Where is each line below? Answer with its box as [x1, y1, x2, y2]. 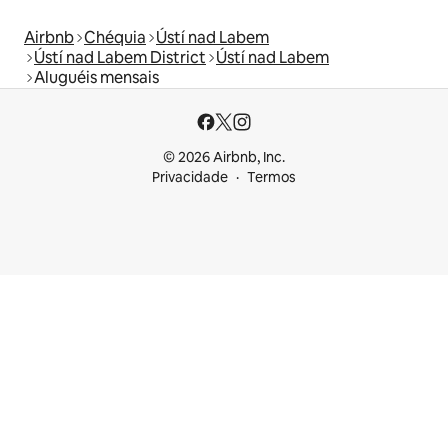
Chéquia [84, 27, 146, 49]
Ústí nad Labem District [34, 47, 206, 69]
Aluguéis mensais [34, 67, 159, 89]
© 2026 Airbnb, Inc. [163, 148, 285, 167]
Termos [247, 168, 296, 187]
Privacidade [152, 168, 228, 187]
